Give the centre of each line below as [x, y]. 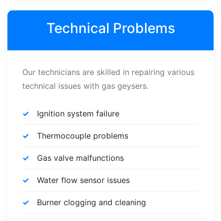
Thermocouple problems [83, 136]
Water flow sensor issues [83, 180]
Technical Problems [110, 28]
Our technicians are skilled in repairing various [108, 72]
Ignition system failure [78, 113]
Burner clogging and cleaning [92, 202]
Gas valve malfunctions [80, 158]
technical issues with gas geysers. [85, 86]
